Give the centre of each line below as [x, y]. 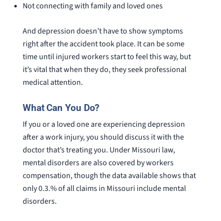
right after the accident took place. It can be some [103, 44]
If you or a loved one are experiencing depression [104, 125]
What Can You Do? [61, 108]
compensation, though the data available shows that [109, 176]
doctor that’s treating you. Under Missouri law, [99, 150]
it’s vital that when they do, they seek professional [104, 70]
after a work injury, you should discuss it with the [103, 137]
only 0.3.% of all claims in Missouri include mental [104, 189]
